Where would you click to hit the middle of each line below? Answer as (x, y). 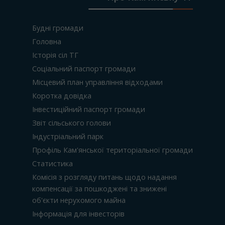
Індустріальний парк (68, 136)
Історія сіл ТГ (55, 55)
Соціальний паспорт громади (84, 69)
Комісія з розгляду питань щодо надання (104, 177)
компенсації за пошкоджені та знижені (99, 189)
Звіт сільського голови (72, 123)
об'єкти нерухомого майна (79, 200)
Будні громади (58, 28)
